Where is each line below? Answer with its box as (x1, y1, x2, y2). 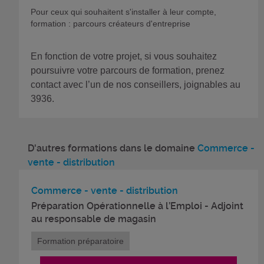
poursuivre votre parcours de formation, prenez (31, 65, 225, 75)
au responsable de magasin (31, 213, 156, 225)
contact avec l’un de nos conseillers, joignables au (31, 79, 240, 90)
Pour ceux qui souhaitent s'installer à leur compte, (31, 6, 216, 16)
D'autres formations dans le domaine (28, 142, 197, 154)
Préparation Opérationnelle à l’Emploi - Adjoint (31, 200, 243, 212)
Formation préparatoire (37, 236, 124, 246)
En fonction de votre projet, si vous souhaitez (31, 51, 217, 61)
